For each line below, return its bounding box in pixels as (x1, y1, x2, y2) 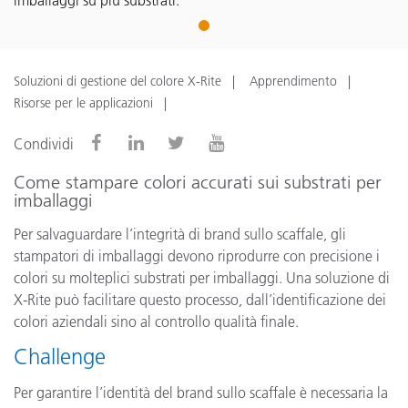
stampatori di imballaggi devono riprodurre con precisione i (14, 247, 380, 265)
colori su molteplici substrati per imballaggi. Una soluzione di (14, 269, 390, 287)
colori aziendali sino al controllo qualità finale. (14, 312, 299, 331)
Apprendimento (250, 73, 337, 89)
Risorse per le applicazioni (14, 95, 153, 111)
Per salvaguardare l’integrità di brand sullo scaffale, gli (14, 225, 346, 243)
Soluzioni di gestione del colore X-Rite (14, 73, 221, 89)
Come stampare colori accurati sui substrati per (14, 171, 382, 193)
